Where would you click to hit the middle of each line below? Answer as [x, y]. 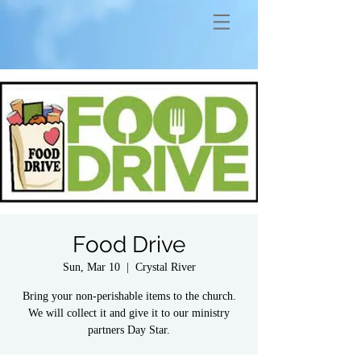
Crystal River [165, 267]
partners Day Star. [129, 330]
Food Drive [129, 245]
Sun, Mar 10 [91, 267]
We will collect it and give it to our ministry [129, 313]
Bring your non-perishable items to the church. [129, 296]
